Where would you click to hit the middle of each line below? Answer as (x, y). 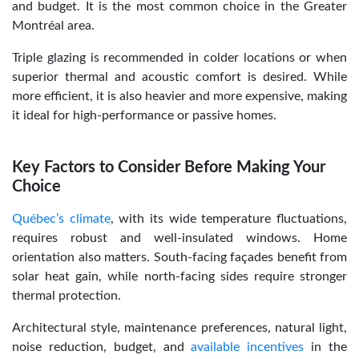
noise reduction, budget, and (102, 347)
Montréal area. (53, 25)
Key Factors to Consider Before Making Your (169, 167)
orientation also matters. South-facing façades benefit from (179, 257)
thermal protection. (67, 295)
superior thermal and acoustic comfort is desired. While (179, 77)
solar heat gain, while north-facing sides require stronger (179, 276)
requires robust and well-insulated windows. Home (179, 238)
